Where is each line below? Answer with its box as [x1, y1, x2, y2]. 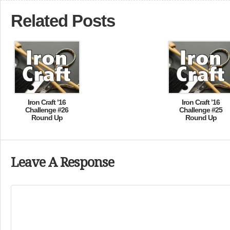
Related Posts [11, 11, 115, 30]
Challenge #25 [179, 106, 222, 114]
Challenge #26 [25, 106, 68, 114]
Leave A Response [11, 155, 114, 170]
